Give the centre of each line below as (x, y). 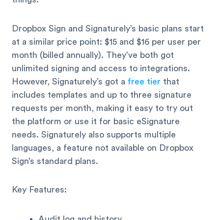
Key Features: (39, 190)
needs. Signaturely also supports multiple (94, 134)
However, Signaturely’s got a (70, 81)
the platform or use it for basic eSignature (96, 121)
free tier (144, 81)
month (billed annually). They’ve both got (93, 55)
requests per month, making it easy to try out (102, 108)
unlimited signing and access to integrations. (101, 68)
